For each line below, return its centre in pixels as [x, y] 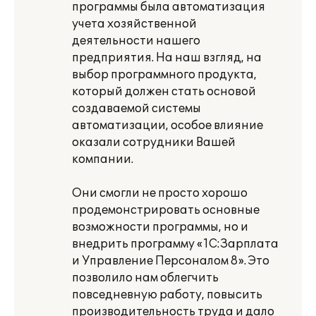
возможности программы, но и [160, 227]
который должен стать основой [164, 92]
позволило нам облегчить [145, 278]
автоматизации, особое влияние [168, 126]
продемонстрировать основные [166, 210]
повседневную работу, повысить [167, 295]
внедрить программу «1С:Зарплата [175, 244]
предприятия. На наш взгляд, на [167, 58]
